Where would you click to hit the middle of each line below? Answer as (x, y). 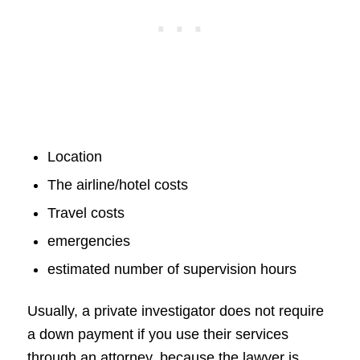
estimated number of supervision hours (172, 270)
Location (74, 157)
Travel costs (86, 213)
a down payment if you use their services (157, 335)
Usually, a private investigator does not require (175, 311)
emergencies (88, 241)
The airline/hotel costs (117, 185)
